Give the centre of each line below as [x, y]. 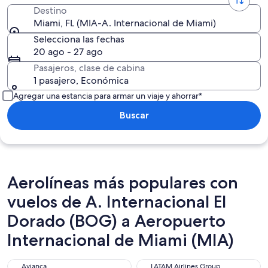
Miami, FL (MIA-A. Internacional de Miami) [125, 23]
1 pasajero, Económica [81, 80]
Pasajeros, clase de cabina [89, 68]
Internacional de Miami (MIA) [121, 240]
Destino [50, 10]
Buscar [134, 115]
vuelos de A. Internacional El [117, 202]
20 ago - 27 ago [68, 52]
